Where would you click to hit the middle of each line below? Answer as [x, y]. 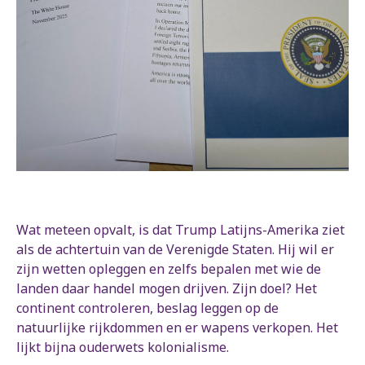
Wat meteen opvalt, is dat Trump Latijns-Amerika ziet [180, 230]
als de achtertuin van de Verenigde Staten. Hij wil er [175, 250]
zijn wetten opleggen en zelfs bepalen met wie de [169, 269]
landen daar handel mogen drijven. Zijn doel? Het [167, 289]
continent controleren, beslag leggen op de [147, 308]
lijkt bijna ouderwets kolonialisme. [123, 347]
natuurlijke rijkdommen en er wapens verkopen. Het [177, 328]
